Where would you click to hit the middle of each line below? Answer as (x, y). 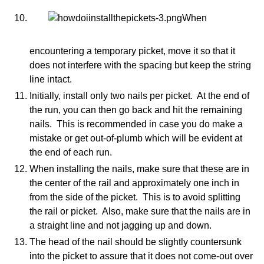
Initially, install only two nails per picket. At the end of (139, 95)
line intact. (51, 79)
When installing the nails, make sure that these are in (139, 169)
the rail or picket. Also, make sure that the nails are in (140, 211)
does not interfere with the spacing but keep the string (140, 65)
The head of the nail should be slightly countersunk (136, 242)
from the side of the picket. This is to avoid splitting (135, 197)
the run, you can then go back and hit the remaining (136, 110)
